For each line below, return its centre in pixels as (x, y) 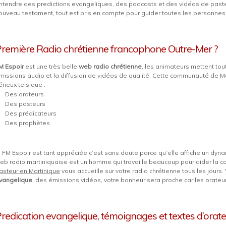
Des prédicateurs (31, 113)
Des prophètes (27, 123)
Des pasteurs (25, 104)
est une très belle (51, 66)
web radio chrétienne (110, 66)
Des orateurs (24, 94)
